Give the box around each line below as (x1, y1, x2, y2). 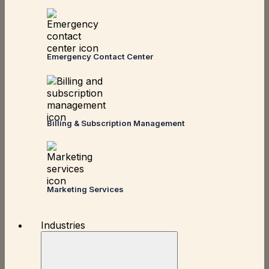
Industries (40, 219, 85, 232)
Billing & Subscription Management (47, 118, 185, 128)
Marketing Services (47, 184, 124, 195)
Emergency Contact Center (47, 52, 153, 62)
